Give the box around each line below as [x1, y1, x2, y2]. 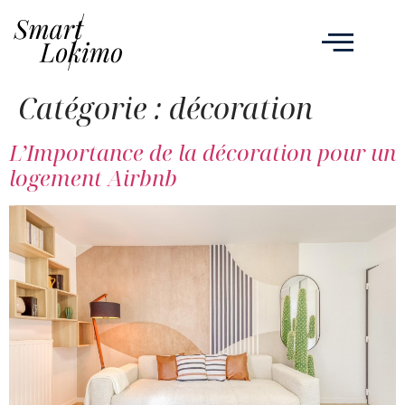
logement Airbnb [9, 162, 177, 193]
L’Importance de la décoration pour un [9, 137, 396, 167]
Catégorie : [18, 88, 169, 127]
